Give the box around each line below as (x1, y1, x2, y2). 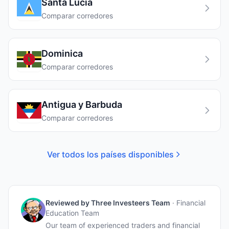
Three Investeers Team (91, 198, 170, 207)
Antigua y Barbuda (41, 99, 122, 110)
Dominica (41, 48, 83, 59)
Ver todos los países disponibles (47, 149, 174, 159)
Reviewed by (45, 198, 91, 207)
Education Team (45, 209, 99, 217)
